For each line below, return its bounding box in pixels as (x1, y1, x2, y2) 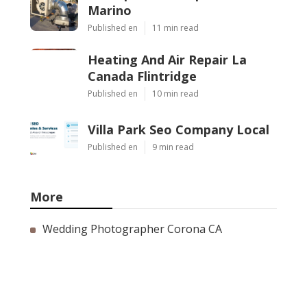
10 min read (152, 88, 199, 100)
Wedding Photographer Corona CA (42, 221, 222, 237)
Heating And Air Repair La (88, 51, 247, 69)
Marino (88, 2, 132, 19)
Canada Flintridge (88, 68, 197, 85)
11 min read (152, 22, 199, 34)
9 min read (152, 141, 194, 153)
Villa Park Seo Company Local (88, 121, 269, 138)
